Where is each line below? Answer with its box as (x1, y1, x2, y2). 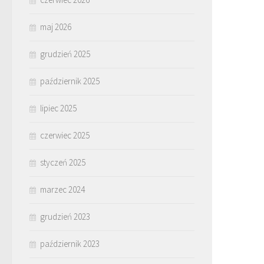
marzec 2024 (40, 184, 85, 195)
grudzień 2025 (40, 48, 90, 60)
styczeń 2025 (40, 157, 85, 168)
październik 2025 (40, 75, 100, 87)
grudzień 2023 (40, 211, 90, 222)
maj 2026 (40, 21, 71, 32)
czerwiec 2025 (40, 130, 90, 141)
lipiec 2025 (40, 103, 77, 114)
